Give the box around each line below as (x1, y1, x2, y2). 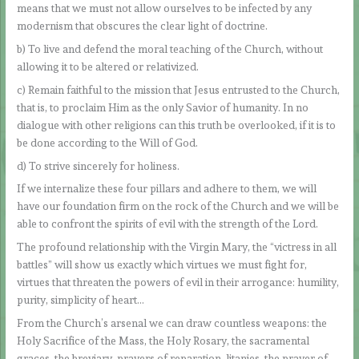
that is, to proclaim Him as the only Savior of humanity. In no (17, 100, 309, 114)
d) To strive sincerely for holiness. (17, 159, 180, 172)
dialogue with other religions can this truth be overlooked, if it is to (17, 118, 337, 131)
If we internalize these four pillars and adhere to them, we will (17, 182, 317, 196)
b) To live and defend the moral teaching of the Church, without (17, 42, 324, 55)
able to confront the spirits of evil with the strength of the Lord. (17, 217, 319, 231)
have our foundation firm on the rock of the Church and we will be (17, 200, 340, 213)
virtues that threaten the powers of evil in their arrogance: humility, (17, 276, 340, 289)
